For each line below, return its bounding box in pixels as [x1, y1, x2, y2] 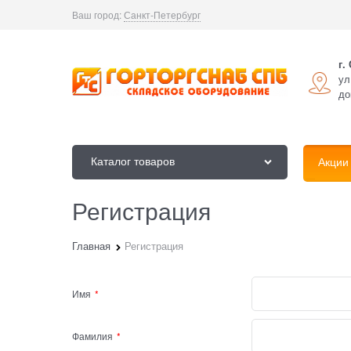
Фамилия [72, 329, 113, 343]
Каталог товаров [91, 153, 175, 168]
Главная [72, 237, 110, 253]
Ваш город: [72, 8, 121, 21]
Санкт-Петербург [124, 8, 201, 21]
